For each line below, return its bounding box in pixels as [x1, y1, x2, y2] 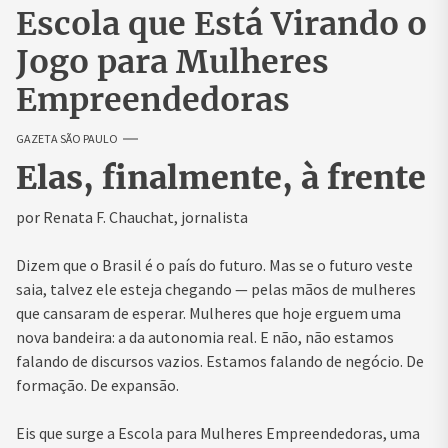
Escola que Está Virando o [16, 4, 427, 45]
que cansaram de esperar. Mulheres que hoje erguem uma [16, 303, 401, 324]
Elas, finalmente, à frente [16, 158, 426, 199]
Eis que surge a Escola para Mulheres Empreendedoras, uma [16, 423, 420, 444]
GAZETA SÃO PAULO [16, 131, 118, 147]
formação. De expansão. [16, 375, 179, 396]
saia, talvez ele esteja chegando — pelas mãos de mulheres [16, 279, 416, 300]
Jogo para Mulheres [16, 42, 329, 83]
